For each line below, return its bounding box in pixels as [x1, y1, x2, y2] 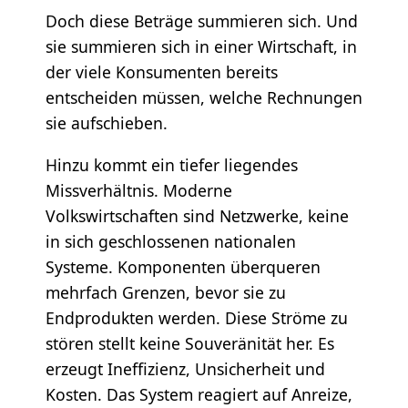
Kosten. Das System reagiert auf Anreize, [45, 383, 352, 405]
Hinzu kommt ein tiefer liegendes [45, 154, 298, 176]
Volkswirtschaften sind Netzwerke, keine [45, 205, 349, 227]
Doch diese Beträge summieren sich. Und [45, 10, 358, 33]
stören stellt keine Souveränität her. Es [45, 332, 334, 354]
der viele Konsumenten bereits [45, 61, 278, 84]
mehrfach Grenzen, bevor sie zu [45, 281, 286, 303]
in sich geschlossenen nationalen [45, 230, 296, 252]
